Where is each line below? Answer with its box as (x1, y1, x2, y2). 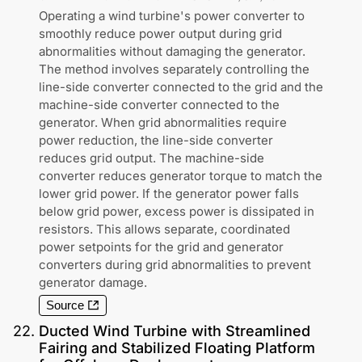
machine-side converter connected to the (39, 97, 280, 113)
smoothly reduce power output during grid (39, 26, 282, 42)
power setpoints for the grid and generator (39, 239, 284, 255)
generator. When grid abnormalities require (39, 115, 287, 131)
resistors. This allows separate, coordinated (39, 221, 290, 238)
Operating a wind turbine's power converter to (39, 8, 305, 24)
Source (46, 299, 84, 313)
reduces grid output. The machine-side (39, 150, 264, 166)
